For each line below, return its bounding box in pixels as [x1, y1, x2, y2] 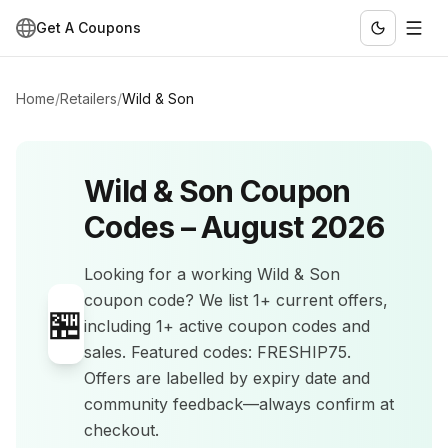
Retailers [60, 90, 117, 107]
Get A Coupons [36, 19, 141, 36]
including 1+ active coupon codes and [84, 316, 370, 336]
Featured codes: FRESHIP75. [126, 342, 351, 362]
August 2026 [201, 209, 384, 245]
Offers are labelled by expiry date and [84, 368, 370, 388]
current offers [276, 290, 383, 310]
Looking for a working [84, 264, 257, 284]
